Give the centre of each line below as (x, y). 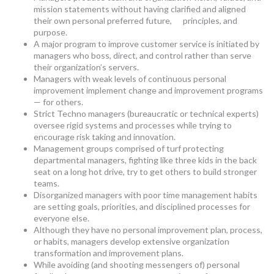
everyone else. (61, 218)
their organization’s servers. (86, 67)
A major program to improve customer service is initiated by (146, 44)
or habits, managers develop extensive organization (131, 241)
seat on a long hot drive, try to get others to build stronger (145, 172)
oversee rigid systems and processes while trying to (133, 125)
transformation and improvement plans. (109, 253)
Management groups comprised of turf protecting (129, 148)
